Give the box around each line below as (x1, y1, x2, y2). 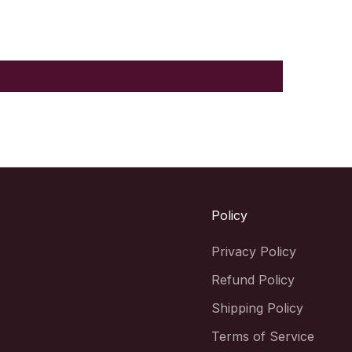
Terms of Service (211, 328, 314, 344)
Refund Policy (211, 271, 295, 288)
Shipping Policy (211, 299, 303, 316)
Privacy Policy (211, 243, 296, 259)
